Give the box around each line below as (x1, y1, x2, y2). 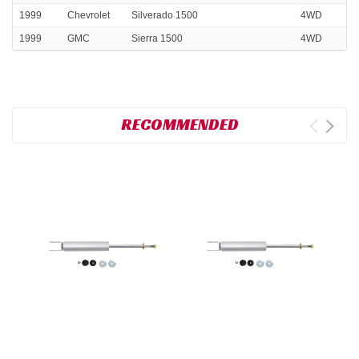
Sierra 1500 (131, 33, 183, 45)
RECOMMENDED (120, 114, 239, 135)
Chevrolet (67, 10, 110, 22)
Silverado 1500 (131, 10, 198, 22)
